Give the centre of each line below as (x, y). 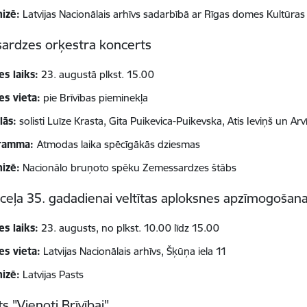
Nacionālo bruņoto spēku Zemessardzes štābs (128, 168)
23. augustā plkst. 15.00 (97, 75)
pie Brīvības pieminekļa (95, 98)
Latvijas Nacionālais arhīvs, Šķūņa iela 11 (134, 251)
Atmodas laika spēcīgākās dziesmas (119, 145)
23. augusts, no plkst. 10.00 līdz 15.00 (129, 228)
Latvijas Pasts (52, 275)
